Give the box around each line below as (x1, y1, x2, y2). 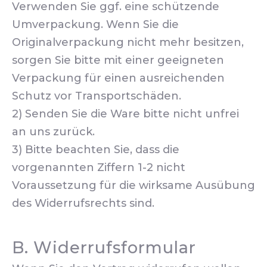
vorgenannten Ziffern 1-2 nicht (12, 161, 185, 174)
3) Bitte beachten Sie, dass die (12, 143, 179, 156)
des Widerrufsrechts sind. (12, 197, 154, 210)
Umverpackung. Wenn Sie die (12, 18, 179, 31)
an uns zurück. (12, 125, 95, 138)
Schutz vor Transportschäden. (12, 89, 181, 103)
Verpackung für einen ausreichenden (12, 72, 225, 85)
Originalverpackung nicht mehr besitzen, (12, 36, 244, 49)
